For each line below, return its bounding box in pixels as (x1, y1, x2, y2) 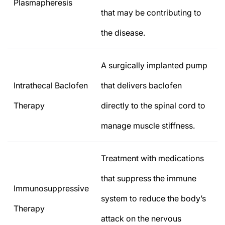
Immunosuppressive (14, 183, 89, 193)
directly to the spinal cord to (101, 100, 205, 110)
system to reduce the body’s (101, 193, 206, 203)
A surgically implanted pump (101, 60, 207, 70)
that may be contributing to (101, 7, 201, 18)
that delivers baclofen (101, 80, 182, 90)
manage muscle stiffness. (101, 120, 195, 131)
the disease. (101, 27, 145, 38)
